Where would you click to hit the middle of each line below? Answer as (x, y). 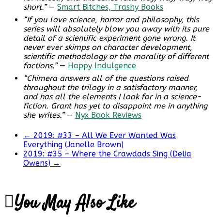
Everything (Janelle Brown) (73, 145)
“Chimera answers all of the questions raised (106, 78)
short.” (35, 7)
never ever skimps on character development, (108, 47)
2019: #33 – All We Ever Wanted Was (103, 136)
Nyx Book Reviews (108, 115)
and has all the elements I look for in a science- (112, 97)
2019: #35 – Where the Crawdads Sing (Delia (107, 154)
